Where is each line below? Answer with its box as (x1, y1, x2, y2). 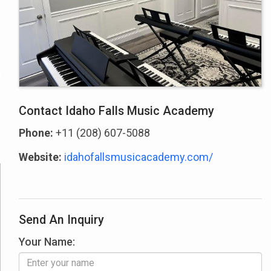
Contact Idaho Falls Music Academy (19, 104, 215, 119)
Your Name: (19, 235, 76, 249)
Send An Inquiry (19, 213, 105, 227)
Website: (19, 151, 62, 164)
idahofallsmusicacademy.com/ (64, 151, 214, 164)
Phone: (19, 126, 54, 140)
